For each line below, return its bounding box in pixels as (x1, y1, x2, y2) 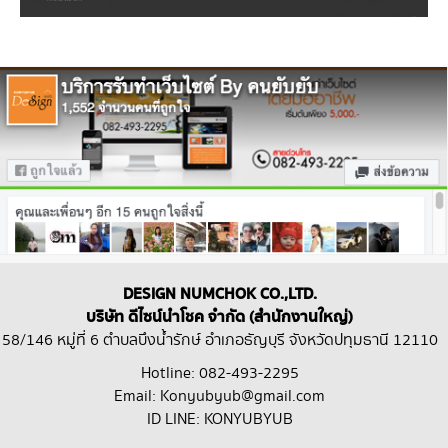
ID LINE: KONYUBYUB (146, 408, 293, 432)
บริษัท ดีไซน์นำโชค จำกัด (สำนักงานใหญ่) (86, 305, 354, 331)
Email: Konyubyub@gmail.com (114, 385, 326, 409)
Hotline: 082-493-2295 (140, 362, 299, 386)
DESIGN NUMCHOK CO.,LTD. (122, 282, 317, 308)
